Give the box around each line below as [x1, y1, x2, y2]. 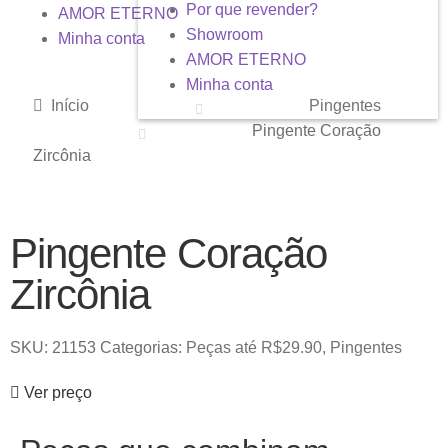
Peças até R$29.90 [186, 339, 322, 357]
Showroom [186, 25, 263, 43]
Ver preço [20, 384, 92, 402]
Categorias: [100, 339, 182, 357]
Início [51, 97, 90, 115]
